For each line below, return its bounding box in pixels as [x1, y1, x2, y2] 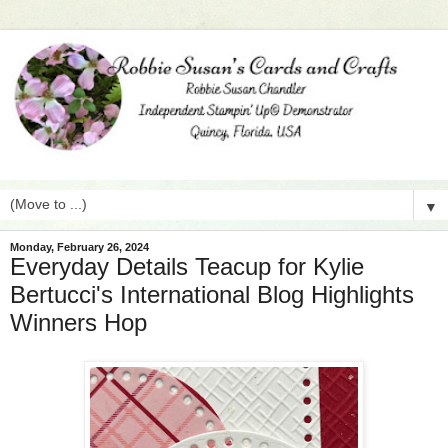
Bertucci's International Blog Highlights [10, 281, 414, 309]
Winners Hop [10, 309, 147, 337]
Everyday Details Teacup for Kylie [10, 253, 364, 281]
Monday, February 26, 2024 [10, 241, 149, 254]
